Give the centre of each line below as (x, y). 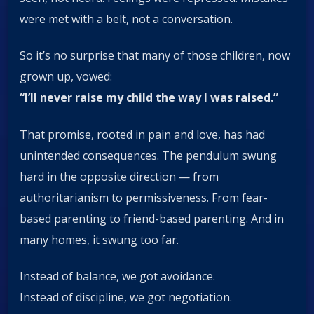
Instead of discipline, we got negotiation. (126, 297)
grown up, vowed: (66, 77)
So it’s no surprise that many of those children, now (155, 56)
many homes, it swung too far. (99, 239)
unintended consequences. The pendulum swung (148, 155)
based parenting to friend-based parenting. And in (152, 218)
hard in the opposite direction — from (119, 176)
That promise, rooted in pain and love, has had (142, 134)
